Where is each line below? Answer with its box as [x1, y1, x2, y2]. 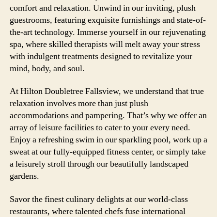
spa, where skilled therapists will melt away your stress [10, 38, 200, 50]
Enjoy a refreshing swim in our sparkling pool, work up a [10, 134, 207, 145]
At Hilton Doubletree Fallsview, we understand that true [10, 86, 204, 97]
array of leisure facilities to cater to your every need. [10, 122, 190, 133]
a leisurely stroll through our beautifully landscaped [10, 158, 188, 170]
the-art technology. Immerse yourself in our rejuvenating [10, 26, 206, 38]
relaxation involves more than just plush [10, 98, 148, 109]
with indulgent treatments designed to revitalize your [10, 50, 192, 62]
